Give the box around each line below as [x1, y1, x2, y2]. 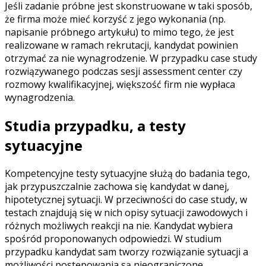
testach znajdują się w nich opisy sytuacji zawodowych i [5, 205, 248, 219]
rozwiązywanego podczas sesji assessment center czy [5, 64, 242, 78]
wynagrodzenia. [5, 90, 75, 104]
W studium [174, 232, 221, 245]
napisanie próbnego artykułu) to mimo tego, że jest [5, 25, 234, 39]
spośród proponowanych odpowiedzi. [5, 232, 174, 245]
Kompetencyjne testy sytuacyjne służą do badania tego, [5, 166, 250, 180]
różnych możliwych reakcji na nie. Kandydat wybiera [5, 218, 233, 232]
